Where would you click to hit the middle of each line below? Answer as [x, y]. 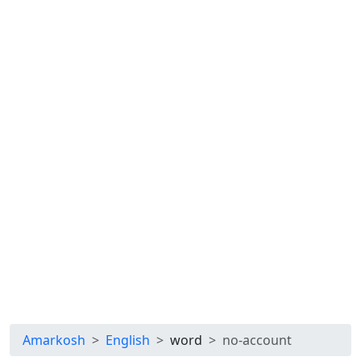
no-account [257, 340]
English [128, 340]
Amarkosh [54, 340]
